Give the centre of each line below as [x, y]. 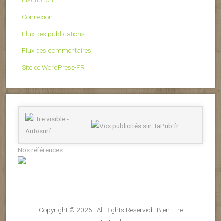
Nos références [40, 150]
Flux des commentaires [56, 50]
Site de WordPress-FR [53, 67]
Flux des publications [53, 33]
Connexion [37, 17]
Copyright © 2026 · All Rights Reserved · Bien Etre [110, 209]
